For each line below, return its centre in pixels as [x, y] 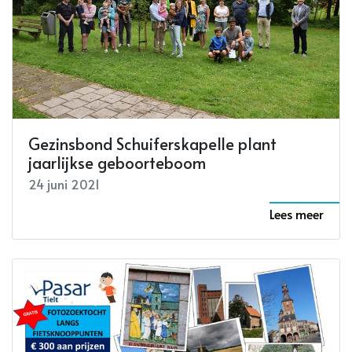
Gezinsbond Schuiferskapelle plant [152, 143]
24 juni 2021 [64, 183]
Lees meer [297, 213]
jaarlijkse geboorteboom [117, 162]
